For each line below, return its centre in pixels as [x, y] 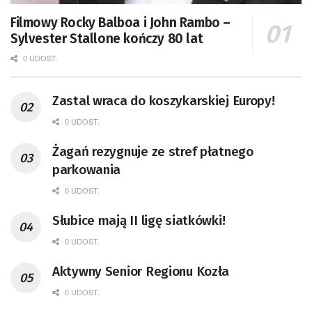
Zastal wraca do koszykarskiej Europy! [164, 101]
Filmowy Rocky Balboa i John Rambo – [120, 23]
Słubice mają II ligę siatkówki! [139, 221]
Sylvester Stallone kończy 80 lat [107, 39]
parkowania [87, 170]
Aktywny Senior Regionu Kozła [141, 272]
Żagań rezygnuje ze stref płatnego [153, 152]
